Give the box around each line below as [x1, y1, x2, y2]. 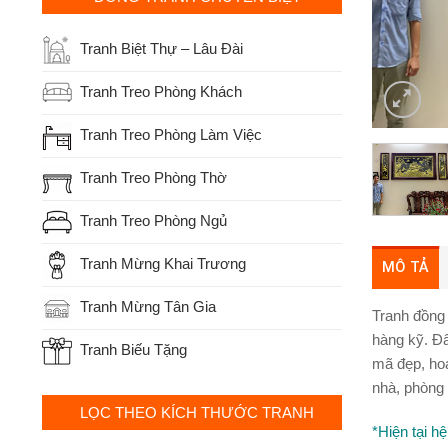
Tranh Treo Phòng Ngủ [79, 211, 227, 229]
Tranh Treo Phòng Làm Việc [79, 125, 262, 143]
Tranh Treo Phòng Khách [79, 82, 242, 100]
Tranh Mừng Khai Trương [79, 254, 246, 272]
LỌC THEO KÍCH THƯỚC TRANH [80, 403, 314, 421]
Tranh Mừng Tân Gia [79, 297, 216, 315]
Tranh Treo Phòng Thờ [79, 168, 227, 186]
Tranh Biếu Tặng [79, 340, 187, 358]
